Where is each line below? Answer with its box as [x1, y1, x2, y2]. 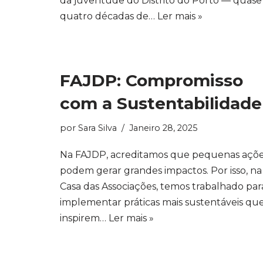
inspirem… [60, 213, 109, 224]
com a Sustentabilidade [60, 93, 262, 113]
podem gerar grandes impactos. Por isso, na [60, 165, 262, 176]
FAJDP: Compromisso [60, 70, 243, 90]
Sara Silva [78, 123, 117, 133]
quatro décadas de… [60, 11, 157, 22]
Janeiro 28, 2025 [129, 123, 197, 133]
